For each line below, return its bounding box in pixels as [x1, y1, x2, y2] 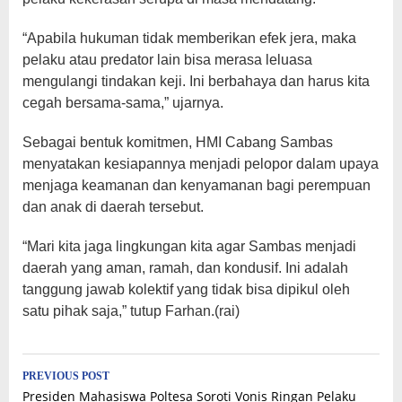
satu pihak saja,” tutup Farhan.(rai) [22, 302, 240, 319]
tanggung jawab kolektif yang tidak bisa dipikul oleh [22, 281, 350, 297]
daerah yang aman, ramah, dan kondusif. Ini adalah [22, 259, 348, 275]
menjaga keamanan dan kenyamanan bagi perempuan [22, 177, 371, 193]
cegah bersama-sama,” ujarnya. [22, 94, 223, 110]
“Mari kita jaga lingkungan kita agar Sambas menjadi [22, 238, 356, 254]
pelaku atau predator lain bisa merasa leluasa [22, 51, 312, 67]
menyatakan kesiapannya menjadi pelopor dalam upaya [22, 155, 379, 171]
